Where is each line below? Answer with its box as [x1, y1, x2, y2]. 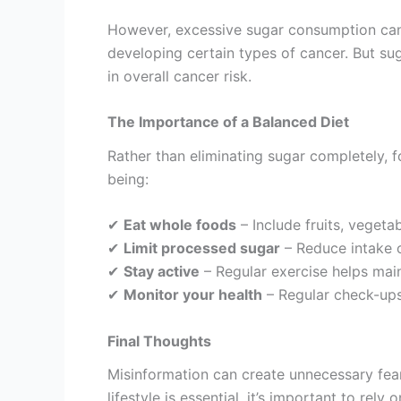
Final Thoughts [107, 331, 211, 350]
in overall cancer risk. [107, 66, 252, 85]
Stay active [124, 262, 200, 281]
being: [107, 169, 149, 188]
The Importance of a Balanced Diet [107, 113, 349, 132]
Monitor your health [124, 286, 262, 304]
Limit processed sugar [124, 239, 280, 258]
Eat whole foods [124, 216, 236, 235]
